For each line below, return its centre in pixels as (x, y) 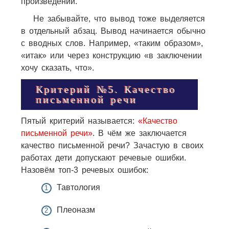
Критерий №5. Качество (106, 89)
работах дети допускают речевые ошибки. (103, 157)
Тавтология (78, 187)
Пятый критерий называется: (79, 121)
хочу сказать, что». (57, 67)
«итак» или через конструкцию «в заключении (111, 55)
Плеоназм (76, 210)
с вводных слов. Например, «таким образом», (112, 43)
